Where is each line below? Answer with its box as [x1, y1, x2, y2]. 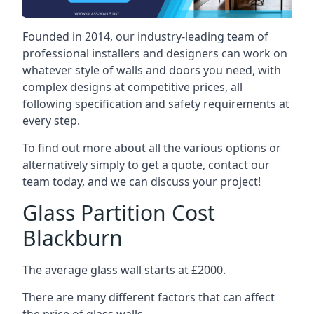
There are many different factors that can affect [22, 289, 275, 305]
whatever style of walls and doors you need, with [22, 62, 281, 78]
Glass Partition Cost [22, 198, 215, 227]
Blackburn [22, 223, 123, 252]
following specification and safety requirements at [22, 95, 289, 111]
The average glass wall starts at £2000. [22, 261, 226, 278]
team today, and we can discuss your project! [22, 173, 261, 189]
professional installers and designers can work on [22, 45, 287, 61]
